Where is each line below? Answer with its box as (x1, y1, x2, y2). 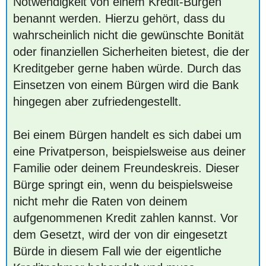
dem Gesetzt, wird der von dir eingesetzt (13, 228, 227, 241)
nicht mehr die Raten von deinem (13, 195, 188, 208)
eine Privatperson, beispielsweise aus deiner (13, 145, 246, 158)
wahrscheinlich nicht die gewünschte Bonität (13, 28, 244, 42)
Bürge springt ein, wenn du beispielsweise (13, 178, 233, 191)
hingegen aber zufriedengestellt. (13, 95, 182, 108)
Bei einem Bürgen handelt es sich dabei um (13, 128, 242, 141)
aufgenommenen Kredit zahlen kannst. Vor (13, 211, 238, 224)
